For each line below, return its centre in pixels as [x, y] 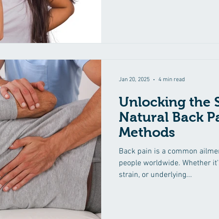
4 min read [172, 80]
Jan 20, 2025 [134, 80]
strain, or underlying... [155, 175]
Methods [147, 132]
